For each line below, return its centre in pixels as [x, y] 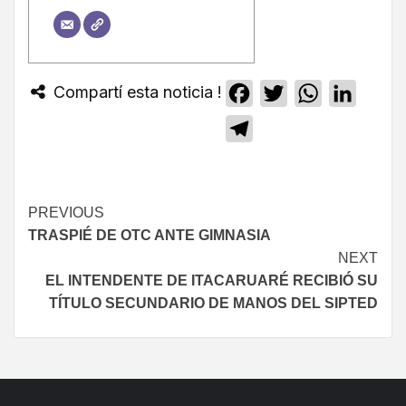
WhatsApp [358, 93]
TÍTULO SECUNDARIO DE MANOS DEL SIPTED [213, 303]
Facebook [287, 93]
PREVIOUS [66, 212]
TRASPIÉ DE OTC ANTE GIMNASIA [150, 235]
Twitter [310, 93]
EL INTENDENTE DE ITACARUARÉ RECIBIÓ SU [212, 280]
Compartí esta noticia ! [135, 92]
